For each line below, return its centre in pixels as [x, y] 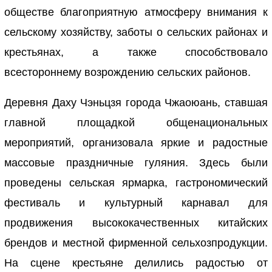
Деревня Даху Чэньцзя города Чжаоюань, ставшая [136, 103]
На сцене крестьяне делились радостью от [136, 263]
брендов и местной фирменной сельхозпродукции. [136, 243]
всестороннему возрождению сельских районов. [128, 73]
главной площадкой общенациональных [136, 123]
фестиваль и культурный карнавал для [136, 203]
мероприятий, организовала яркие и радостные [136, 143]
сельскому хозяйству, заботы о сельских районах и [136, 32]
